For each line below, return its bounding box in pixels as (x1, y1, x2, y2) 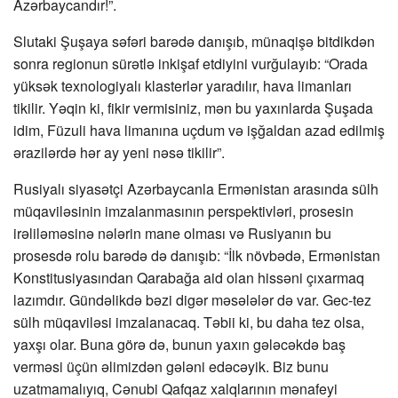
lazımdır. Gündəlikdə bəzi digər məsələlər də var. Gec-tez (13, 290, 371, 311)
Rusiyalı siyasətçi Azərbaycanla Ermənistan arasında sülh (13, 179, 378, 200)
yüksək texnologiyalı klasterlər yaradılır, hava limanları (13, 76, 352, 97)
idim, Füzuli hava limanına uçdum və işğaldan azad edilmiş (13, 120, 385, 141)
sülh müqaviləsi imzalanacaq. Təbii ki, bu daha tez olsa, (13, 312, 364, 333)
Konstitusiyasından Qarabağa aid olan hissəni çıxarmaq (13, 267, 364, 289)
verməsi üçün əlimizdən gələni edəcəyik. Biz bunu (13, 356, 329, 378)
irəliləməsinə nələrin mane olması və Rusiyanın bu (13, 223, 331, 244)
